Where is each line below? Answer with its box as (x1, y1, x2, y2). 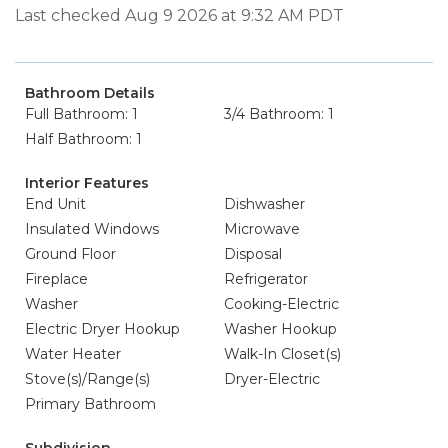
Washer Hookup (224, 320, 337, 338)
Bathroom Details (25, 84, 155, 102)
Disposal (224, 245, 282, 263)
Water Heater (25, 345, 121, 363)
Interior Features (25, 174, 149, 192)
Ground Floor (25, 245, 116, 263)
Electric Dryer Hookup (25, 320, 180, 338)
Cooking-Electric (224, 295, 339, 313)
